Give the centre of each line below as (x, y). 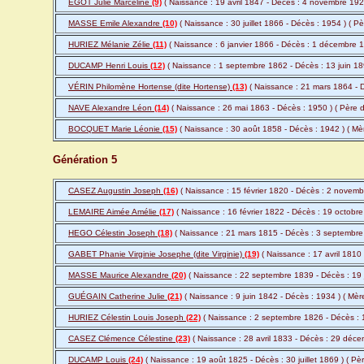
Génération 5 (85, 160)
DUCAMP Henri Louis (109, 66)
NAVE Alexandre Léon (111, 108)
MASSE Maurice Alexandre (120, 275)
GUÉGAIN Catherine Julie (118, 297)
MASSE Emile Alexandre (115, 24)
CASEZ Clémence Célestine (122, 339)
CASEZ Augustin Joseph (116, 191)
